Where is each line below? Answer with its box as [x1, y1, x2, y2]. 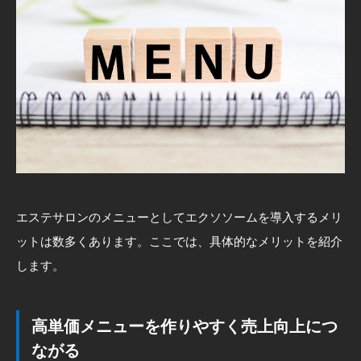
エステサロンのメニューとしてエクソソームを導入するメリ [16, 210, 342, 224]
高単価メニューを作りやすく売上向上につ [31, 317, 338, 335]
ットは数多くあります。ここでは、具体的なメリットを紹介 [16, 234, 342, 248]
